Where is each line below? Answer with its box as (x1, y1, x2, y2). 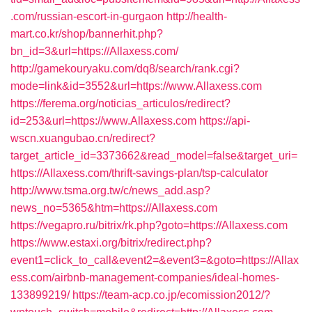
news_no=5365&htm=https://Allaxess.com (10, 202, 217, 214)
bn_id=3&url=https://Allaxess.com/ (10, 45, 178, 57)
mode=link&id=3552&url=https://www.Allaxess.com (10, 80, 262, 92)
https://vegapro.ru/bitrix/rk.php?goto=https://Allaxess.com (10, 219, 288, 231)
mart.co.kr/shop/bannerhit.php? (10, 28, 163, 40)
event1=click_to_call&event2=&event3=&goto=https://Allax (10, 254, 299, 266)
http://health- (166, 10, 227, 22)
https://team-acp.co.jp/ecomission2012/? (72, 289, 270, 301)
